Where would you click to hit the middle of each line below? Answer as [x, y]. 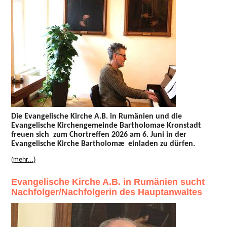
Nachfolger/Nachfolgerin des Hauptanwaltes [107, 192]
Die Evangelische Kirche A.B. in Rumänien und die [97, 116]
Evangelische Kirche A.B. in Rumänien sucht [108, 182]
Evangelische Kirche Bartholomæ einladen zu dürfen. [104, 144]
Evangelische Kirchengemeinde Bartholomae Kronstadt [107, 125]
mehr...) [25, 159]
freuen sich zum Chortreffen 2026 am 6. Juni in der [99, 135]
